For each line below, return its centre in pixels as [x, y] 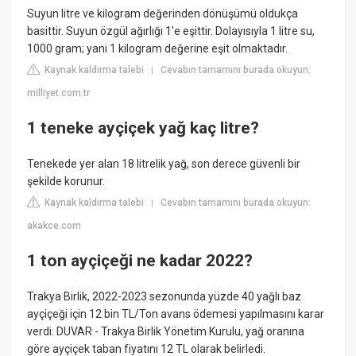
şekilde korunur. [66, 182]
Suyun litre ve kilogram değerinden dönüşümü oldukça [163, 14]
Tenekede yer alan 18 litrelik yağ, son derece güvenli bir [164, 164]
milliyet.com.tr [59, 93]
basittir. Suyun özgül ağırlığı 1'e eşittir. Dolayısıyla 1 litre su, [171, 31]
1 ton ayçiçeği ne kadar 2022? [140, 260]
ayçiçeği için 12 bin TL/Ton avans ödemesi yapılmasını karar [176, 314]
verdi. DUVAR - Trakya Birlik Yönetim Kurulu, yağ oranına [166, 332]
